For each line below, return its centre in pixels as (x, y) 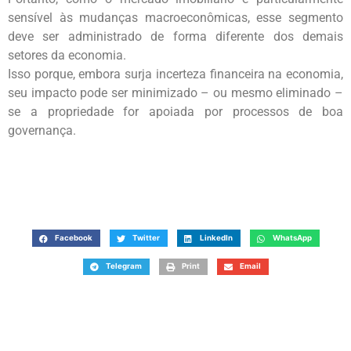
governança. (42, 131)
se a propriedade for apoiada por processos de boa (175, 112)
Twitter (146, 238)
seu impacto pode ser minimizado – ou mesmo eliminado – (175, 93)
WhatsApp (292, 238)
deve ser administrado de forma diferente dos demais (175, 37)
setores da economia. (67, 56)
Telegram (123, 266)
